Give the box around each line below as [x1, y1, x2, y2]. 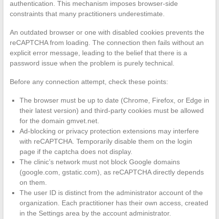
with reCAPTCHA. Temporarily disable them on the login [19, 137, 192, 145]
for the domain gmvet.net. [19, 116, 99, 125]
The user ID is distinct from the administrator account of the [19, 188, 203, 197]
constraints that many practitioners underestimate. [9, 9, 165, 18]
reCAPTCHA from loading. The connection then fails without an [9, 38, 204, 46]
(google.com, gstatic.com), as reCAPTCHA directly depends [19, 168, 204, 176]
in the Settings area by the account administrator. [19, 209, 171, 217]
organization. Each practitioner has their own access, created [19, 198, 208, 207]
